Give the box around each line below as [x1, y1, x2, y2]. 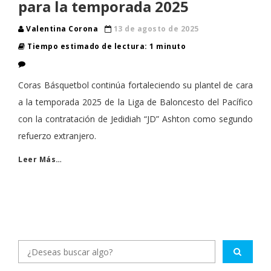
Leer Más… [18, 154, 62, 165]
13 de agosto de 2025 [113, 24, 199, 34]
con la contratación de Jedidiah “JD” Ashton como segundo [18, 113, 253, 125]
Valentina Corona [24, 24, 100, 34]
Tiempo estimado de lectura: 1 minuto [25, 41, 186, 52]
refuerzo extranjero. [18, 130, 96, 142]
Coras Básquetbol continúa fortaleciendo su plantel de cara [18, 79, 253, 91]
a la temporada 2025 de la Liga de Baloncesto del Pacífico [18, 96, 253, 108]
